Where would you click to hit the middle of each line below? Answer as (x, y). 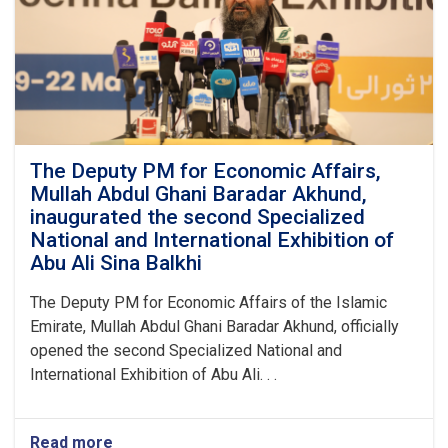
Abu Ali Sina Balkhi (116, 263)
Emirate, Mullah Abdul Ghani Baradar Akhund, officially (214, 326)
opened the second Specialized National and (186, 350)
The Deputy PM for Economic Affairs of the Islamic (208, 302)
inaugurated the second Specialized (197, 217)
